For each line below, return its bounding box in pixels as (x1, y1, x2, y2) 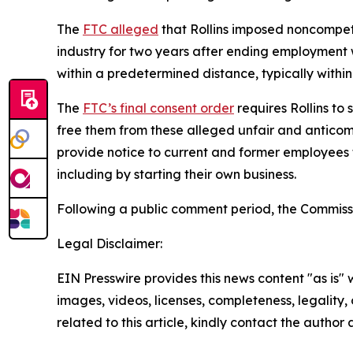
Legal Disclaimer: (57, 236, 162, 252)
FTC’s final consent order (83, 100, 234, 117)
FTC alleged (83, 21, 158, 38)
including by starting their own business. (57, 166, 296, 183)
